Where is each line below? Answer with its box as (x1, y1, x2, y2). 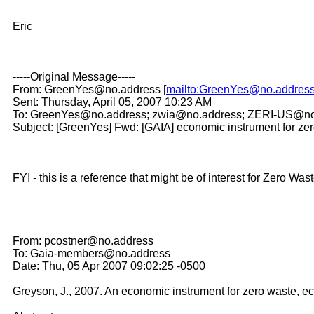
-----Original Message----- (13, 70, 135, 83)
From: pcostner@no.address (13, 234, 153, 247)
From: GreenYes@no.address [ (13, 83, 166, 95)
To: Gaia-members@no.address (13, 247, 170, 259)
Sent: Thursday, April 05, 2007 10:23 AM (13, 95, 212, 108)
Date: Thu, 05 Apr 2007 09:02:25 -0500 (13, 259, 205, 272)
